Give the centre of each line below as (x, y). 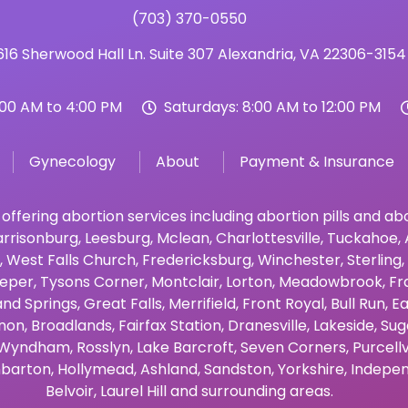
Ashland (169, 369)
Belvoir (70, 391)
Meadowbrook (330, 281)
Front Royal (283, 303)
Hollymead (96, 369)
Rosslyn (103, 347)
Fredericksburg (197, 260)
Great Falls (122, 303)
